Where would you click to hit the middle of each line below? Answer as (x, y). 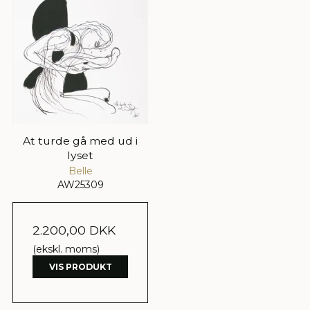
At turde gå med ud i (80, 141)
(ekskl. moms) (66, 249)
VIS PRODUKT (80, 266)
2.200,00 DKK (74, 230)
